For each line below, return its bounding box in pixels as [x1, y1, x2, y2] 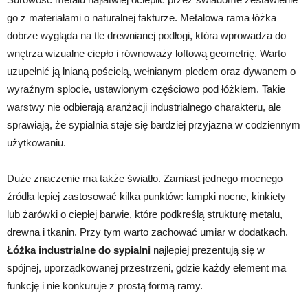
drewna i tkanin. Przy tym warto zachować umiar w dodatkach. [7, 226, 288, 238]
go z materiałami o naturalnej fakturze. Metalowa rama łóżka [7, 12, 276, 23]
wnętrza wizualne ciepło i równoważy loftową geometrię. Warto [7, 47, 286, 59]
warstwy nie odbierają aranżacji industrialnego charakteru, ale [7, 101, 281, 113]
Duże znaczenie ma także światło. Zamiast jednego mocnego [7, 173, 283, 184]
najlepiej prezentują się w [151, 244, 265, 256]
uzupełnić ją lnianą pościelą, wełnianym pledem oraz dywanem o [7, 65, 296, 77]
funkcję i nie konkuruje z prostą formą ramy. [7, 280, 203, 291]
